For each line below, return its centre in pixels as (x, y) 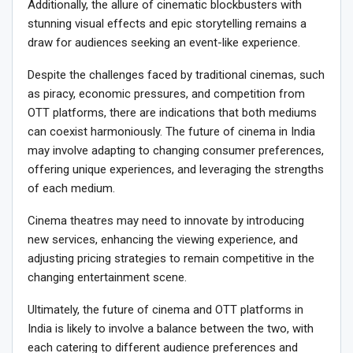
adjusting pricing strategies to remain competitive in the (171, 258)
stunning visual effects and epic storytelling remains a (167, 23)
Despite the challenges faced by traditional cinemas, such (176, 74)
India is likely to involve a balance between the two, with (171, 328)
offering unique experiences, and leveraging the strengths (176, 169)
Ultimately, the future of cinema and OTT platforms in (165, 309)
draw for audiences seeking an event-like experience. (164, 42)
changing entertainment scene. (107, 277)
